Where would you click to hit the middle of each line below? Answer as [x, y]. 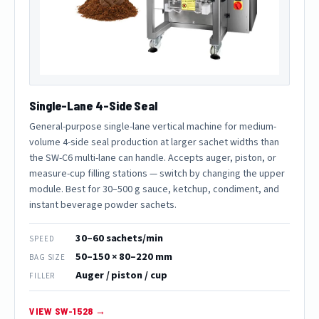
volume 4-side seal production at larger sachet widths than [154, 143]
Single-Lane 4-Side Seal [94, 106]
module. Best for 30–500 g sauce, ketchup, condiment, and [154, 190]
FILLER [42, 276]
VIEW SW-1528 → [68, 311]
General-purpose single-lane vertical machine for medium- [153, 127]
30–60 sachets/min [119, 239]
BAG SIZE [48, 257]
